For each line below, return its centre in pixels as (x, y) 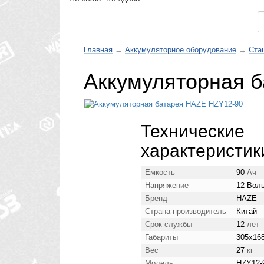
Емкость (160, 173)
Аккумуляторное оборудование (181, 49)
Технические (193, 131)
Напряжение (167, 186)
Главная (98, 49)
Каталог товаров (145, 22)
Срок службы (169, 225)
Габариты (161, 237)
